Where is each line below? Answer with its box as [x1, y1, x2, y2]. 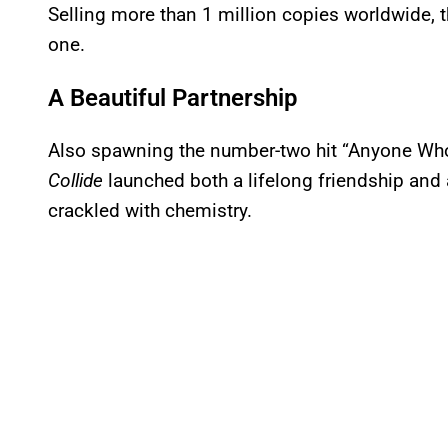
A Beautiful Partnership [48, 83, 298, 112]
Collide [48, 168, 103, 192]
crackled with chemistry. [48, 198, 252, 222]
